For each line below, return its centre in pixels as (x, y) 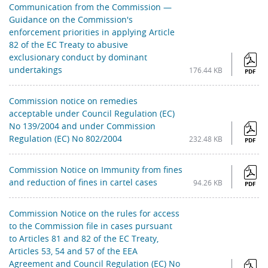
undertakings (36, 70)
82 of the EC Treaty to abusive (68, 45)
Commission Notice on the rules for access (94, 214)
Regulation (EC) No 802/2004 (66, 139)
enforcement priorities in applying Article (92, 32)
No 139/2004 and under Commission (82, 126)
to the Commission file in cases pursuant (91, 226)
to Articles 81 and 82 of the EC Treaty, (84, 239)
